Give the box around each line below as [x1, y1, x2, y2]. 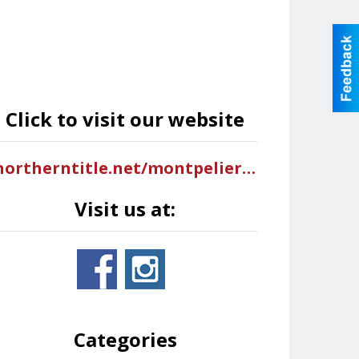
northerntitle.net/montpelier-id [241, 157, 256, 179]
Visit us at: [75, 196, 176, 222]
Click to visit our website [6, 106, 245, 132]
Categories [73, 326, 177, 353]
